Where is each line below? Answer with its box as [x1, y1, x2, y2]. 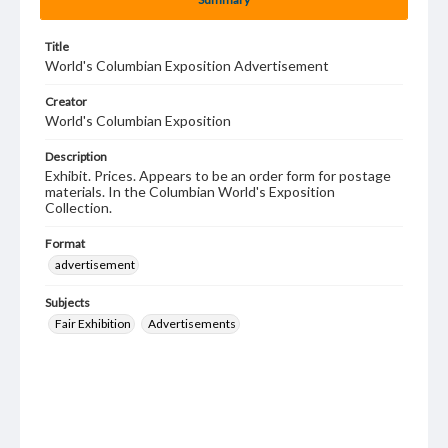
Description [45, 149, 107, 164]
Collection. [45, 199, 112, 216]
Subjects [45, 295, 90, 310]
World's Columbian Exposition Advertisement [45, 57, 329, 74]
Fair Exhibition [55, 316, 131, 331]
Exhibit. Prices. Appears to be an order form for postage [45, 167, 391, 184]
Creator [45, 94, 87, 109]
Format [45, 236, 85, 251]
